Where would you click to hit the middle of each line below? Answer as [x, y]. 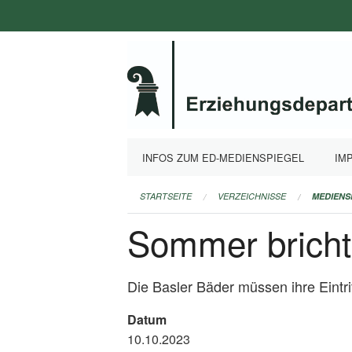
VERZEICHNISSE [252, 196]
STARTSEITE [166, 196]
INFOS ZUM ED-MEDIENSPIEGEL [224, 157]
